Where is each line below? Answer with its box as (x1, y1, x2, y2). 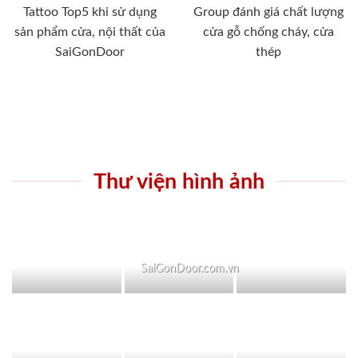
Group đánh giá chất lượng (193, 5, 344, 18)
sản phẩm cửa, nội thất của (14, 25, 165, 38)
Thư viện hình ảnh (93, 170, 265, 193)
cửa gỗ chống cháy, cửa (203, 25, 334, 38)
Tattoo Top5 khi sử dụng (22, 5, 157, 18)
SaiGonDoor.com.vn (141, 262, 240, 274)
